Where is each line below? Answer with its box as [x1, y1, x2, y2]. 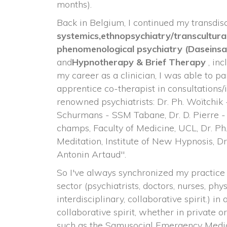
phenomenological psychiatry [57, 43, 185, 55]
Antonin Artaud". [57, 148, 126, 160]
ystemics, [57, 30, 101, 42]
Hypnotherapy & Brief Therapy [72, 56, 208, 68]
